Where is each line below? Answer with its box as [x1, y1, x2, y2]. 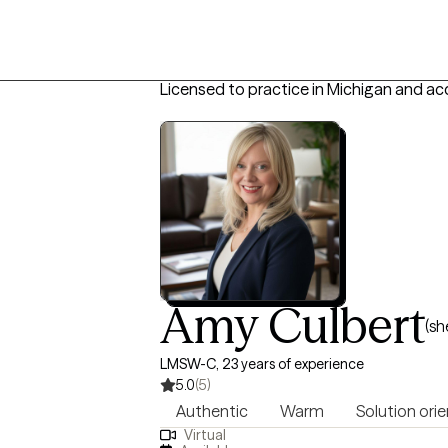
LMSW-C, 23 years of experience [160, 355, 364, 373]
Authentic [176, 401, 248, 421]
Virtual [183, 426, 226, 445]
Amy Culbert [160, 296, 425, 355]
